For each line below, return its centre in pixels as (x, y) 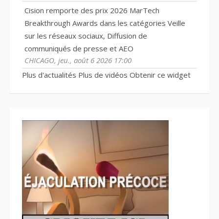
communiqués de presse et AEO (79, 48)
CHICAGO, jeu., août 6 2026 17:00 (78, 60)
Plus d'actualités (49, 75)
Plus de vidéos (103, 75)
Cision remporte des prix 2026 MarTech (92, 10)
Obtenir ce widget (160, 75)
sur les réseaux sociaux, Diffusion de (86, 35)
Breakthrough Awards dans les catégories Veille (105, 23)
